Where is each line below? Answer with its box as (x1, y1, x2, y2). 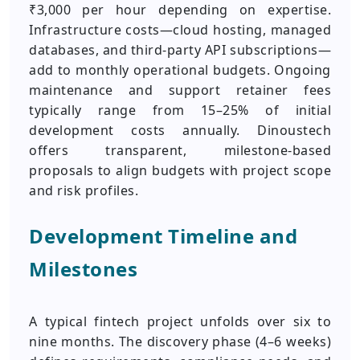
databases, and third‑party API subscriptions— (29, 41, 331, 59)
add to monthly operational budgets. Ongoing (29, 61, 331, 79)
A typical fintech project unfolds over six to (29, 313, 331, 330)
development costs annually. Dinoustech (29, 121, 331, 139)
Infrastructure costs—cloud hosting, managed (29, 21, 331, 39)
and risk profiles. (29, 182, 138, 199)
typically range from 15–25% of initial (29, 101, 331, 119)
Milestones (29, 256, 137, 282)
